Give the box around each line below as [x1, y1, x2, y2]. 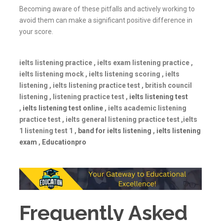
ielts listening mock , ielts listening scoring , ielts [19, 70, 180, 78]
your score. [19, 27, 53, 36]
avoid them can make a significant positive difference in [19, 16, 192, 24]
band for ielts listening [78, 126, 151, 135]
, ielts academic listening [103, 104, 186, 112]
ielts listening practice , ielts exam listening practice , [19, 58, 193, 67]
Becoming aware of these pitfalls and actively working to [19, 4, 195, 13]
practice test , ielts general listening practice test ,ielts [19, 115, 197, 123]
